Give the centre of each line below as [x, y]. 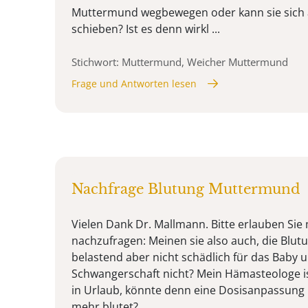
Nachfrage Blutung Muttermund [186, 189]
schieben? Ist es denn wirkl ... [146, 29]
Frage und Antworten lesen [134, 83]
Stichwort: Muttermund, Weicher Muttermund [180, 62]
